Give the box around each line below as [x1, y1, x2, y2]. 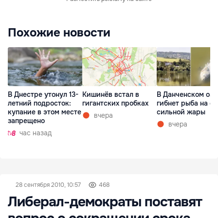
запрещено [8, 116, 45, 126]
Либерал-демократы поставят [8, 193, 202, 211]
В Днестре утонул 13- [8, 90, 78, 99]
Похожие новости [8, 25, 110, 40]
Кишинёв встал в [82, 90, 139, 99]
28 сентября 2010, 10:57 [16, 181, 81, 189]
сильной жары [157, 108, 205, 117]
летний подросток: [8, 99, 71, 108]
